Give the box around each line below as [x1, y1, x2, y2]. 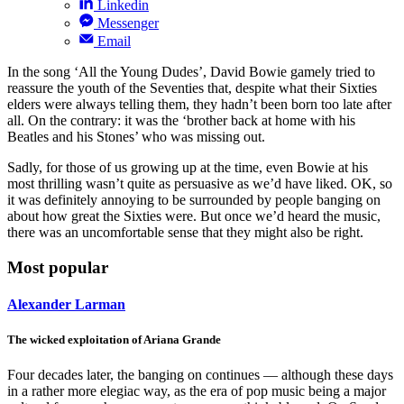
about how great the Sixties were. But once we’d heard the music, [7, 207, 381, 224]
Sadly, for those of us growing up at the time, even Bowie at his [7, 159, 368, 175]
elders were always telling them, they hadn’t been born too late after [7, 96, 391, 112]
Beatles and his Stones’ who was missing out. [7, 128, 265, 144]
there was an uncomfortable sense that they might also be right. [7, 224, 363, 240]
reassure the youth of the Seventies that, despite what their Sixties [7, 79, 377, 96]
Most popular [7, 257, 108, 277]
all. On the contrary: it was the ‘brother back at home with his [7, 112, 355, 128]
